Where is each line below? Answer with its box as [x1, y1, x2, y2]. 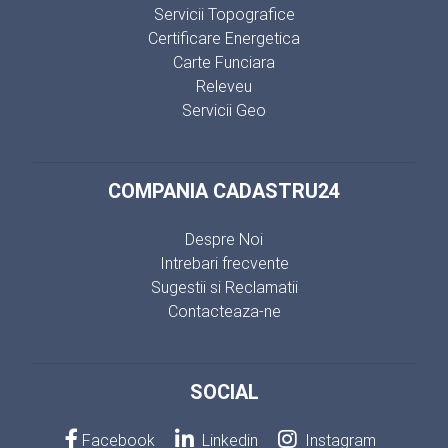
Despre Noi [185, 228, 263, 249]
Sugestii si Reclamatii [150, 276, 298, 297]
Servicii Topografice [153, 3, 295, 24]
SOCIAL [189, 378, 259, 404]
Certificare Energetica [148, 27, 300, 48]
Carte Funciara [173, 51, 275, 72]
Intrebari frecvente [159, 252, 289, 273]
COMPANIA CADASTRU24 [108, 177, 340, 203]
